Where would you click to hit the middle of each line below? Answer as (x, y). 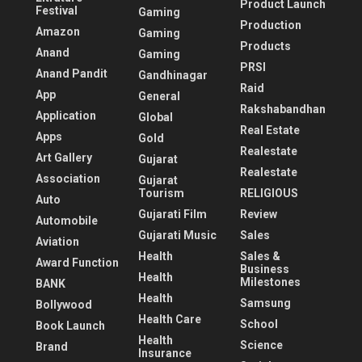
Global (155, 117)
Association (68, 178)
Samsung (266, 303)
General (159, 96)
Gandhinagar (173, 75)
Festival (57, 10)
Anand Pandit (72, 73)
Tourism (161, 193)
